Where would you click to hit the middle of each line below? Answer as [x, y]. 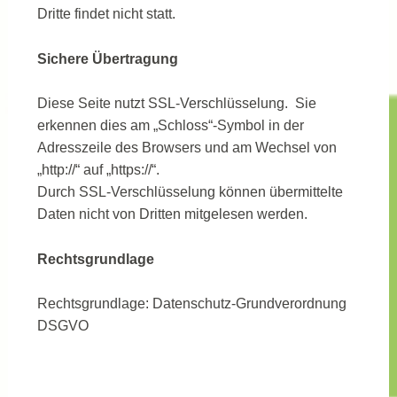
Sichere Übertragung [107, 58]
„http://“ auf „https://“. [98, 170]
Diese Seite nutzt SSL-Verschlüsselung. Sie [176, 104]
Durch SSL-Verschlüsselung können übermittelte [190, 192]
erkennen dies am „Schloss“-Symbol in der [170, 126]
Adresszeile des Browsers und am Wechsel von [187, 148]
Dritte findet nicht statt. [106, 14]
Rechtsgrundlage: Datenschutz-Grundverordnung [191, 304]
